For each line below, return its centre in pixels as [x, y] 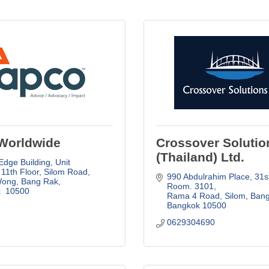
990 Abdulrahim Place [208, 176]
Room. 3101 [190, 186]
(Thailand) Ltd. [200, 157]
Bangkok [183, 205]
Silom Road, [67, 171]
